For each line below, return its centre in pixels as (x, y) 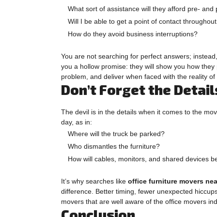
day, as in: (77, 122)
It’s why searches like (94, 181)
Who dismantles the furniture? (114, 146)
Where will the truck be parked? (116, 133)
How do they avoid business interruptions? (133, 34)
